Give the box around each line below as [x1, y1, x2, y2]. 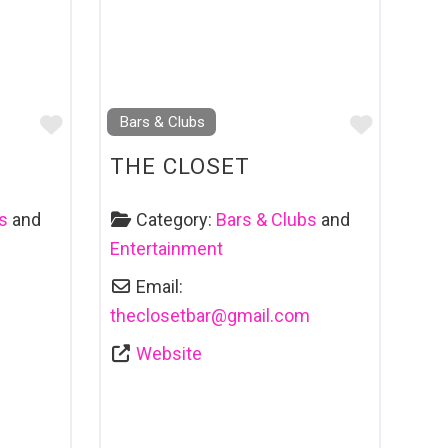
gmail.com [226, 304, 310, 326]
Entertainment [109, 237, 223, 259]
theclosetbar [109, 304, 211, 326]
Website [136, 342, 203, 364]
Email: [136, 275, 184, 297]
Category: [136, 208, 217, 230]
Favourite [62, 110, 158, 137]
